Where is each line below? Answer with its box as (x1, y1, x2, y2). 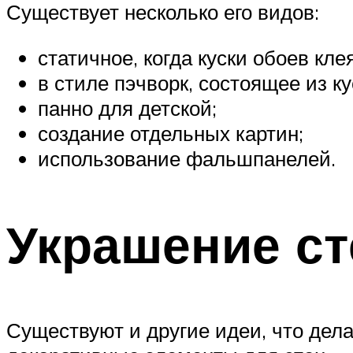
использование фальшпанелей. (38, 145, 336, 171)
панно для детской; (38, 95, 217, 121)
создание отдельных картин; (38, 120, 303, 146)
